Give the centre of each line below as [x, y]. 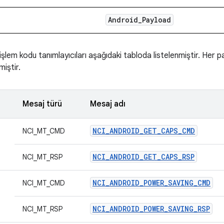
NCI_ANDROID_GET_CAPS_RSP [143, 157]
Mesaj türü [42, 104]
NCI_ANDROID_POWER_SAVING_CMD [151, 183]
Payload [156, 20]
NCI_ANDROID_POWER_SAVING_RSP [151, 209]
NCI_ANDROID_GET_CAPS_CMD [144, 131]
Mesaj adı [108, 104]
